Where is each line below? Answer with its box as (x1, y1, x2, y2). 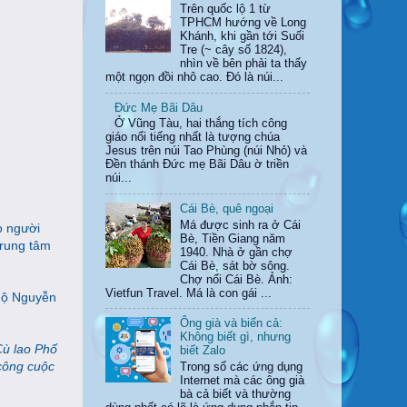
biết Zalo (180, 344, 226, 358)
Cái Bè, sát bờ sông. (180, 259, 291, 273)
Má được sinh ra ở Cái (180, 218, 302, 232)
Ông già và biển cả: (180, 317, 283, 331)
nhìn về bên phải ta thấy (180, 57, 308, 71)
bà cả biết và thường (180, 387, 292, 401)
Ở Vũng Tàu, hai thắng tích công (114, 117, 288, 131)
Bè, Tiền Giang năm (180, 232, 286, 245)
